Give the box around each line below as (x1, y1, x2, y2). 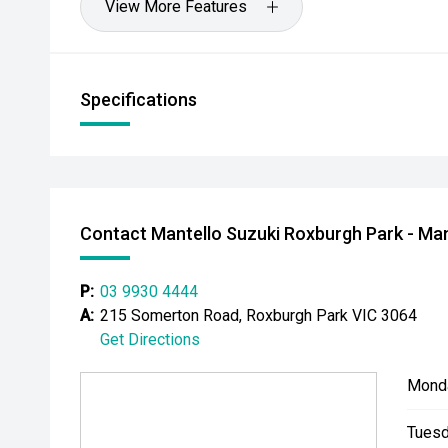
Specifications (80, 89, 197, 110)
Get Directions (100, 330, 200, 349)
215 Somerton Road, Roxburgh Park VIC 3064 (100, 306, 417, 325)
